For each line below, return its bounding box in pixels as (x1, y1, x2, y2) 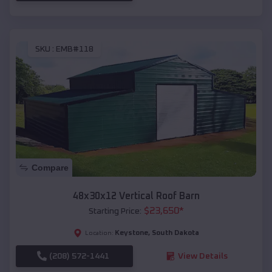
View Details (177, 251, 228, 260)
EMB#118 (56, 44, 93, 53)
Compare (32, 162, 69, 172)
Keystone (114, 229, 148, 237)
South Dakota (151, 229, 199, 237)
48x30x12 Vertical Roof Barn (72, 191, 200, 201)
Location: (84, 229, 114, 236)
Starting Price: (88, 206, 141, 216)
